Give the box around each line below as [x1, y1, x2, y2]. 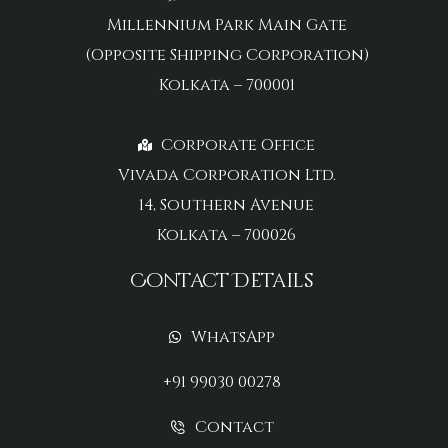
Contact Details [130, 267, 313, 295]
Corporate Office [160, 134, 315, 157]
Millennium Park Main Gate [106, 14, 347, 37]
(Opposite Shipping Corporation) [84, 44, 369, 67]
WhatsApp [190, 326, 275, 349]
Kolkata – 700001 [158, 74, 295, 97]
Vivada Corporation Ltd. [117, 164, 336, 187]
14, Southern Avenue [139, 194, 314, 217]
